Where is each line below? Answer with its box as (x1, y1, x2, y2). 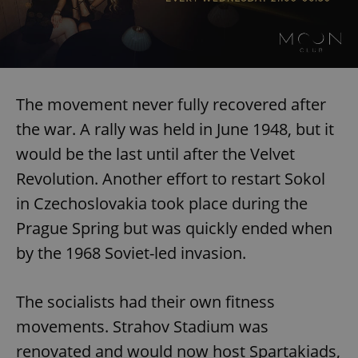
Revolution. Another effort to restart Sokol (16, 167, 325, 189)
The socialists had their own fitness (16, 290, 275, 312)
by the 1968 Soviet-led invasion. (16, 241, 246, 264)
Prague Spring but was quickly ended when (16, 217, 332, 239)
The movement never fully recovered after (16, 93, 326, 115)
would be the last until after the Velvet (16, 142, 295, 165)
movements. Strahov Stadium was (16, 315, 268, 337)
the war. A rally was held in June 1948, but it (16, 117, 334, 140)
